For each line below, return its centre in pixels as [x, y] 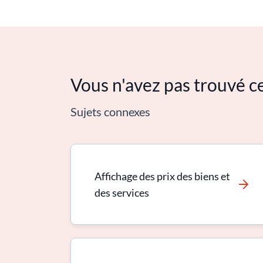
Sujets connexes [110, 112]
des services [122, 193]
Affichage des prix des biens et [162, 176]
